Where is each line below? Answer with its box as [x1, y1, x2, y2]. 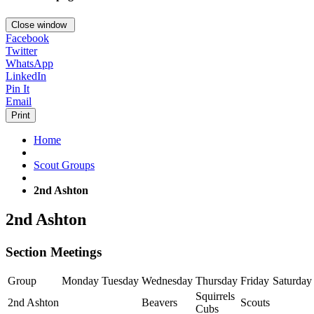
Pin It [6, 82, 29, 95]
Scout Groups [34, 158, 95, 171]
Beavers [142, 296, 177, 309]
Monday [62, 275, 99, 287]
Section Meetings [6, 244, 102, 259]
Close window [11, 19, 69, 30]
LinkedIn [6, 69, 46, 82]
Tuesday [102, 275, 139, 287]
